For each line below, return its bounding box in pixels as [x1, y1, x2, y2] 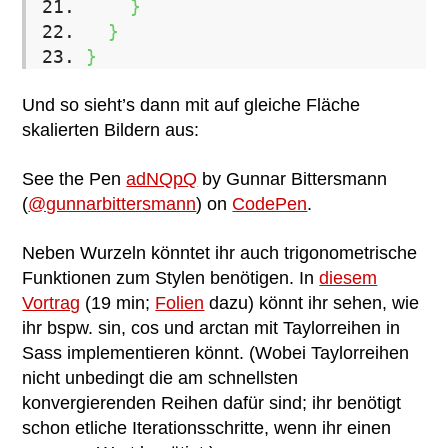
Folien [155, 293, 205, 313]
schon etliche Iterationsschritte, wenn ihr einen [22, 418, 392, 438]
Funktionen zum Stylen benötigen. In [22, 268, 320, 288]
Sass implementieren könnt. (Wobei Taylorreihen [22, 343, 410, 363]
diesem [319, 268, 378, 288]
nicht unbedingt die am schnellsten [22, 368, 299, 388]
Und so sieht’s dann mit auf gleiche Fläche [22, 95, 361, 115]
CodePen [232, 194, 308, 214]
